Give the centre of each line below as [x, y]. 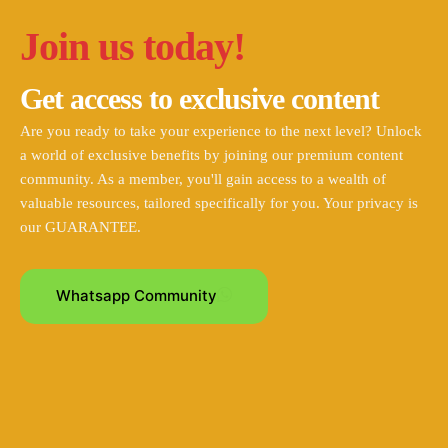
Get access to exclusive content [199, 98]
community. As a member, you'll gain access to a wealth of [203, 178]
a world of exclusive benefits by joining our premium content [211, 154]
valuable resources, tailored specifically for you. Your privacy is [219, 202]
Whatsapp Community [136, 295]
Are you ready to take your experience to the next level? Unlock [221, 130]
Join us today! [132, 46]
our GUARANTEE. [80, 226]
